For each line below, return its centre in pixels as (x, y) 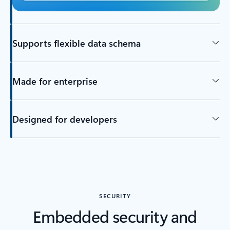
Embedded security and (115, 216)
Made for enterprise (55, 81)
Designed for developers (64, 119)
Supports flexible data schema (76, 43)
